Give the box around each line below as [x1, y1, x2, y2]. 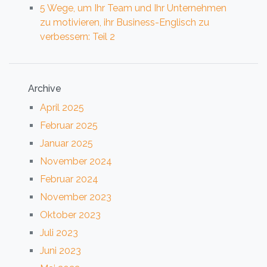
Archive [28, 82, 61, 94]
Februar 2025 [40, 119, 98, 131]
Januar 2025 [40, 137, 93, 149]
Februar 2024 [40, 173, 98, 185]
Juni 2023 [40, 244, 81, 256]
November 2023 [40, 191, 111, 203]
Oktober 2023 [40, 209, 101, 221]
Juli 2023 [40, 226, 78, 238]
